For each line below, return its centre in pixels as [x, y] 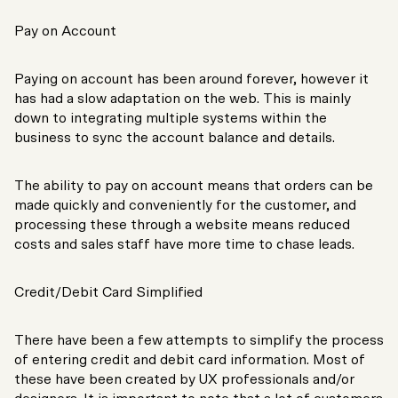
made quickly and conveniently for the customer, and [185, 206]
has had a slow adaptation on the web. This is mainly [183, 99]
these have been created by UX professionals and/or [184, 380]
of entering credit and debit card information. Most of [190, 360]
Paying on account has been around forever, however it [191, 80]
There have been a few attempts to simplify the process [199, 341]
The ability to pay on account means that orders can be [194, 186]
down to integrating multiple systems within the [171, 119]
